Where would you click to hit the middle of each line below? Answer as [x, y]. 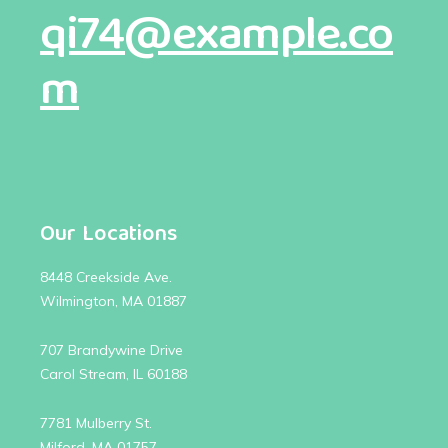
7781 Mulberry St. [96, 422]
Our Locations [109, 235]
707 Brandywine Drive [112, 349]
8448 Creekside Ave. [106, 276]
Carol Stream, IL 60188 [114, 373]
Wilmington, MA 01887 [114, 300]
